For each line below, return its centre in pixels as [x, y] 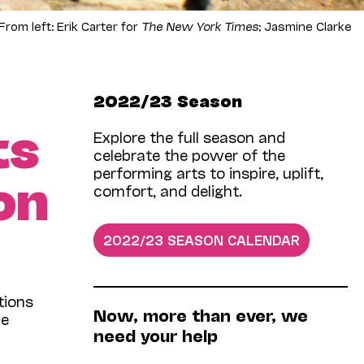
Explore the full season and [190, 136]
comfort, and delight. [168, 190]
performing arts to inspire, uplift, [209, 172]
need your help [156, 335]
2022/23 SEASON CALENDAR [202, 239]
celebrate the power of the [190, 154]
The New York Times [200, 25]
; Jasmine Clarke [305, 25]
